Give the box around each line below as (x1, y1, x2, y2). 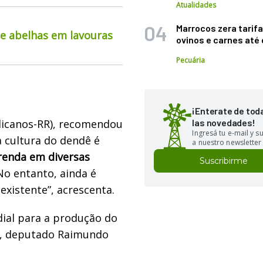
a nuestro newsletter (192, 137, 262, 147)
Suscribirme (200, 156, 248, 166)
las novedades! (192, 117, 255, 128)
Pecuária (176, 55, 205, 65)
